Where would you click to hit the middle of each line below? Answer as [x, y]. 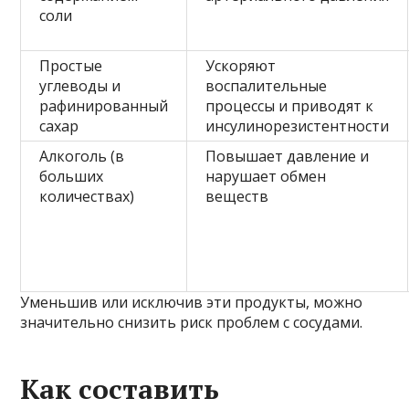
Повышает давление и [288, 156]
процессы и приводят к [290, 105]
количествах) [87, 196]
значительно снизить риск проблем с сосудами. [192, 322]
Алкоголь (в [82, 156]
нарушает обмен [266, 176]
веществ [237, 196]
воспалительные [267, 85]
